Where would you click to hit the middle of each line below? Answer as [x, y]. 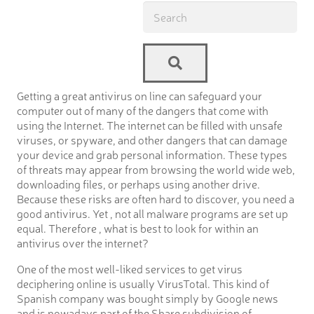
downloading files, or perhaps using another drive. [138, 183]
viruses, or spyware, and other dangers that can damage [152, 139]
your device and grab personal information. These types [152, 154]
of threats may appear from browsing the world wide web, [156, 169]
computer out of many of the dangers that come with [143, 110]
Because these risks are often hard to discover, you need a [156, 198]
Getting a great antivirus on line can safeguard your [139, 95]
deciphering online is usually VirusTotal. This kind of [143, 283]
